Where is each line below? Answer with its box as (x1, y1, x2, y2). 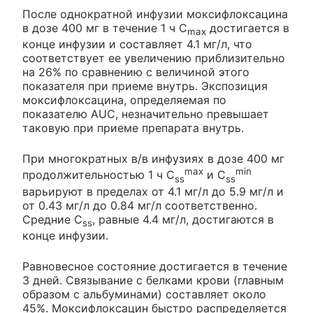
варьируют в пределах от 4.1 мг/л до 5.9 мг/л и (22, 184, 284, 198)
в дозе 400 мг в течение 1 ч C (22, 21, 187, 35)
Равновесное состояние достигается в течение (22, 259, 287, 273)
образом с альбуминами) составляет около (22, 286, 266, 301)
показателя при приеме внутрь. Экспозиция (22, 79, 268, 94)
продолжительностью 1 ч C (22, 168, 175, 182)
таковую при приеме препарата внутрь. (22, 121, 244, 136)
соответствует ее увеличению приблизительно (22, 51, 285, 66)
